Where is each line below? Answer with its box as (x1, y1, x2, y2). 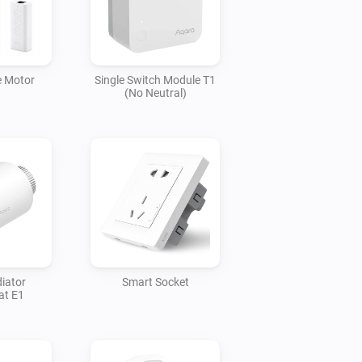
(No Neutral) (124, 86, 187, 99)
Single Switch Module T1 (95, 73, 216, 86)
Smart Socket (121, 275, 189, 288)
